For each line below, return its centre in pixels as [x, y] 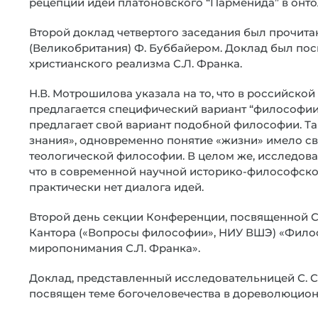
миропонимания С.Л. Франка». [115, 248]
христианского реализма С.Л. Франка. [136, 64]
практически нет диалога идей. [116, 187]
